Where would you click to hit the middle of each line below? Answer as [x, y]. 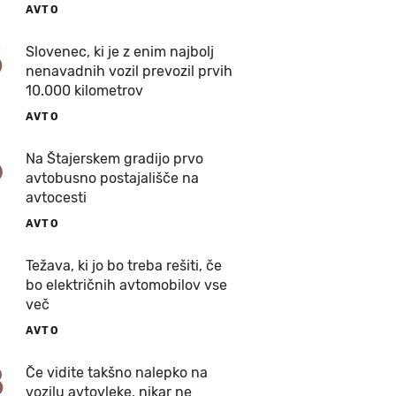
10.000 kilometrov [84, 91]
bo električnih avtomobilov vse [126, 285]
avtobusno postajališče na [112, 178]
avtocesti [56, 198]
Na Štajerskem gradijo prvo [114, 159]
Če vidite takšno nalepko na [117, 373]
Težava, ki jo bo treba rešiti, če [124, 266]
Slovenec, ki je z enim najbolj [120, 52]
